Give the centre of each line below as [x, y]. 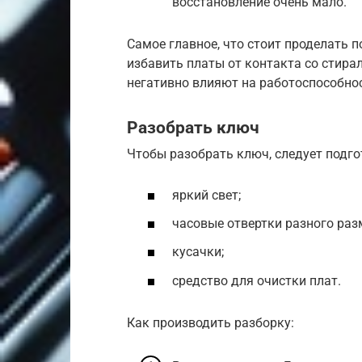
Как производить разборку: [210, 323]
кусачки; [198, 252]
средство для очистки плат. [257, 280]
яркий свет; [206, 196]
